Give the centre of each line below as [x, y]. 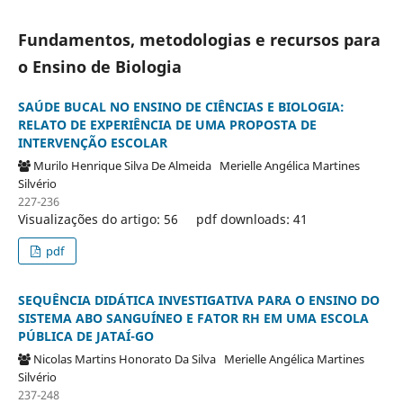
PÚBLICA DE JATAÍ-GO [85, 336]
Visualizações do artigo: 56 [98, 219]
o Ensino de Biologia [99, 67]
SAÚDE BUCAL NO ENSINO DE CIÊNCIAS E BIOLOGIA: [181, 107]
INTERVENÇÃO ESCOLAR [92, 143]
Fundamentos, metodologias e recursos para [199, 40]
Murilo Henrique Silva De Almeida [126, 166]
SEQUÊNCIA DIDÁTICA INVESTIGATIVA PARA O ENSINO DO [198, 300]
